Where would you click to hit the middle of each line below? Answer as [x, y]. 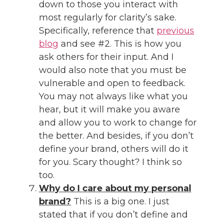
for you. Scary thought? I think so [110, 162]
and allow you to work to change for [118, 122]
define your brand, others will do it [114, 149]
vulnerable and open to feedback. [112, 83]
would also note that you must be [113, 70]
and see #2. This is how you [120, 44]
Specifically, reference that [98, 30]
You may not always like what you [113, 96]
